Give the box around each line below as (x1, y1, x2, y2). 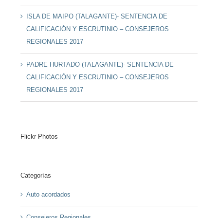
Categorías (20, 171, 51, 179)
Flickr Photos (20, 132, 58, 140)
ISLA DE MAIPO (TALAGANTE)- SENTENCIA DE (26, 13, 167, 20)
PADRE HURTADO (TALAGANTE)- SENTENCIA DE (26, 61, 174, 69)
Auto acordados (26, 191, 71, 199)
